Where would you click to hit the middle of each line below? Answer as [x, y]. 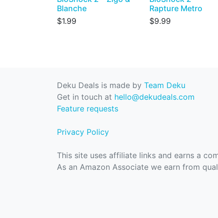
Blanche [72, 8]
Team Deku [165, 85]
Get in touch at [86, 97]
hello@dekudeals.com [154, 97]
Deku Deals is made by [100, 85]
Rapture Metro [176, 8]
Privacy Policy [83, 132]
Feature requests [88, 109]
